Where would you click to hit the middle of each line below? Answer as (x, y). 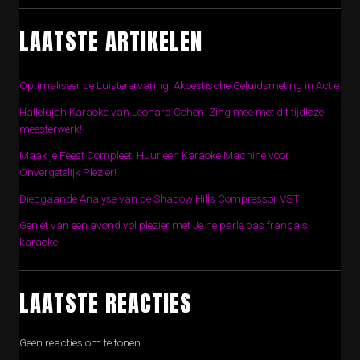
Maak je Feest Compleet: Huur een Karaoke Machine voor (154, 155)
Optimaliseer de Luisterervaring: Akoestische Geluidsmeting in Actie (179, 85)
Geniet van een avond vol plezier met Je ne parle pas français (164, 225)
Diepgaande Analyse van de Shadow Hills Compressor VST (160, 198)
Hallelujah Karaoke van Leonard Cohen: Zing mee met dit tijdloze (172, 112)
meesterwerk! (51, 129)
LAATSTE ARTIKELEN (111, 41)
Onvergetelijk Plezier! (68, 172)
